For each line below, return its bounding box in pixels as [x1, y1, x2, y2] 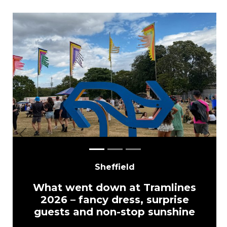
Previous [22, 134, 58, 144]
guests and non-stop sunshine [34, 206, 196, 218]
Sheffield [94, 162, 135, 172]
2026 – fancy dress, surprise [40, 194, 189, 206]
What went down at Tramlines [33, 181, 197, 194]
